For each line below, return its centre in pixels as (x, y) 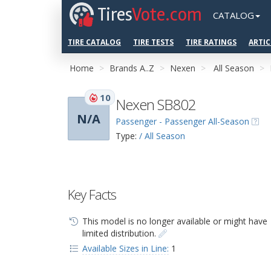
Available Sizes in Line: (125, 248)
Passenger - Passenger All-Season (182, 121)
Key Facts (92, 194)
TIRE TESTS (153, 42)
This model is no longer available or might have (175, 221)
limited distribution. (120, 233)
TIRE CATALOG (94, 42)
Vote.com (167, 15)
